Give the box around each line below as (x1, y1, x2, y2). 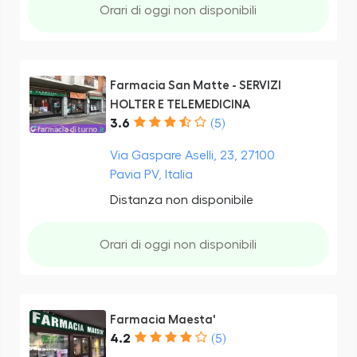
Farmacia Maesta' (109, 313, 215, 326)
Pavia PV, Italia (109, 167, 193, 181)
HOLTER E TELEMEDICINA (109, 98, 250, 111)
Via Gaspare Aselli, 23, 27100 (109, 148, 275, 162)
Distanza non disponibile (109, 193, 253, 206)
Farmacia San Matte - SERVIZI (109, 79, 281, 92)
